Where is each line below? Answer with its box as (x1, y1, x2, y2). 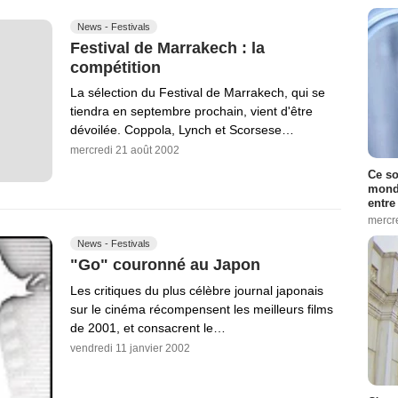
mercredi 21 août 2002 (70, 144, 179, 157)
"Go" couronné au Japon (70, 255, 260, 274)
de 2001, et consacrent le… (70, 320, 226, 335)
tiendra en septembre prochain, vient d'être (70, 104, 313, 119)
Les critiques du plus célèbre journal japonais (70, 283, 323, 298)
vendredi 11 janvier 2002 (70, 341, 190, 354)
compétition (70, 58, 161, 76)
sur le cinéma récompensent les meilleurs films (70, 301, 333, 316)
